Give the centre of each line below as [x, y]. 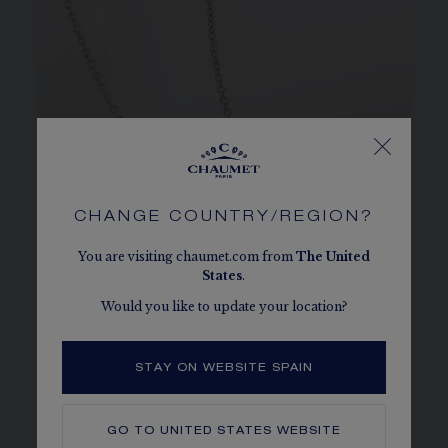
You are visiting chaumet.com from [186, 256]
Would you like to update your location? [223, 306]
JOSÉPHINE [112, 407]
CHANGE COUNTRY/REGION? [223, 217]
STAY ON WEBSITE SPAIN [223, 368]
